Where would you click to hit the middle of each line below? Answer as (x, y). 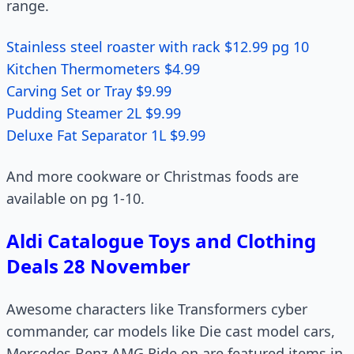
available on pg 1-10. (75, 198)
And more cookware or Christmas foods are (153, 176)
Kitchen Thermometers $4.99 (103, 69)
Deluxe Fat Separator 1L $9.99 (106, 135)
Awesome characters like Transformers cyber (157, 309)
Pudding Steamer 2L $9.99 (94, 113)
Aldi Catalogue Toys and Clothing (161, 241)
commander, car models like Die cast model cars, (171, 331)
